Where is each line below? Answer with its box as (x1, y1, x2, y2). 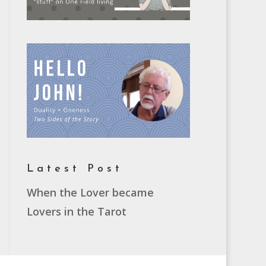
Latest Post (27, 163, 123, 175)
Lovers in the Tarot (27, 204, 127, 219)
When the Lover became (27, 185, 154, 200)
